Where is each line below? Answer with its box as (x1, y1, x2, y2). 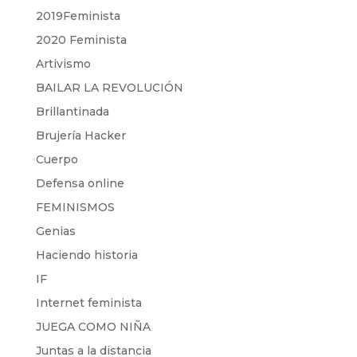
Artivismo (35, 57, 91, 71)
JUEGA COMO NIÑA (35, 320, 151, 334)
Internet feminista (35, 296, 142, 310)
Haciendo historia (35, 248, 138, 262)
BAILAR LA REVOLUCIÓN (35, 80, 183, 95)
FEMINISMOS (35, 200, 115, 214)
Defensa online (35, 176, 124, 190)
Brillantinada (35, 104, 109, 119)
